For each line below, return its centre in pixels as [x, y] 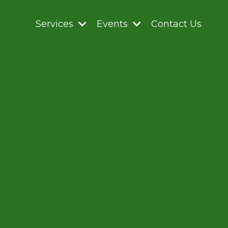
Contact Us [176, 24]
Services [56, 24]
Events [113, 24]
